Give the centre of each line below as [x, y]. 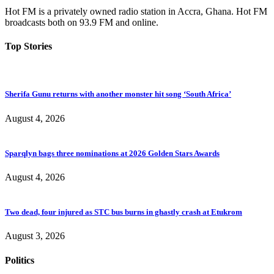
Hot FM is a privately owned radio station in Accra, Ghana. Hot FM [136, 11]
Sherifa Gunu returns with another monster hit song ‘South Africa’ [118, 94]
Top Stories [28, 46]
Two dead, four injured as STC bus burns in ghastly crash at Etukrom [124, 212]
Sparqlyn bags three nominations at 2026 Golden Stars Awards [112, 153]
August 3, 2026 [35, 236]
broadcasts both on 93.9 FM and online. [82, 22]
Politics [20, 260]
